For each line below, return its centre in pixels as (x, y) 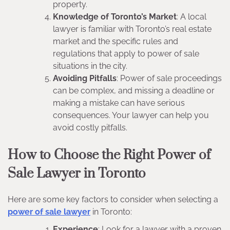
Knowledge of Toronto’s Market (115, 16)
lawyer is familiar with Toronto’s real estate (132, 29)
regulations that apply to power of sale (126, 53)
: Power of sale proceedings (169, 78)
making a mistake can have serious (119, 103)
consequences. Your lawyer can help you (131, 115)
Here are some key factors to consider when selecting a (113, 199)
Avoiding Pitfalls (85, 78)
